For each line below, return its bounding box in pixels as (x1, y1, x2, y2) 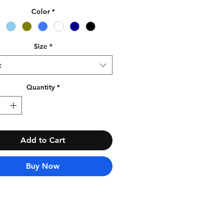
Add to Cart (20, 135, 65, 145)
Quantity (26, 83, 55, 92)
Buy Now (26, 161, 60, 171)
